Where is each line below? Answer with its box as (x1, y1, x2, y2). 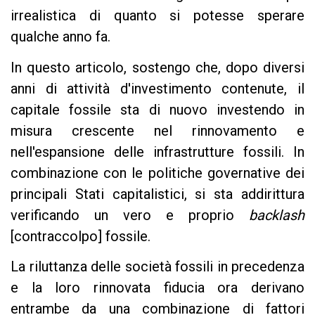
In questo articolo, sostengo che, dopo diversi (11, 58, 304, 76)
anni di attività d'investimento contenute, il (11, 79, 304, 97)
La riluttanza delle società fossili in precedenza (11, 257, 304, 275)
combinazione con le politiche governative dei (11, 164, 304, 181)
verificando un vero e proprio (11, 206, 249, 224)
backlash (249, 206, 304, 224)
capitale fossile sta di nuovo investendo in (11, 101, 304, 118)
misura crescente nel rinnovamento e (11, 122, 304, 139)
